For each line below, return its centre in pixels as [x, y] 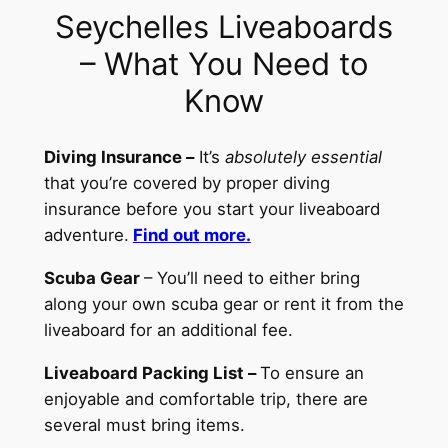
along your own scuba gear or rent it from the [223, 304]
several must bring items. [144, 424]
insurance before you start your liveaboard [211, 209]
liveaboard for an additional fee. [170, 330]
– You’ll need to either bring [251, 278]
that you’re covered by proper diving [186, 183]
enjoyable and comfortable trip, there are [205, 398]
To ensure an [311, 372]
